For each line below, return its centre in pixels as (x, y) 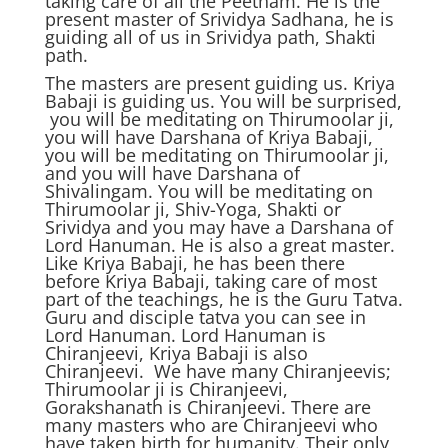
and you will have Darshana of (172, 173)
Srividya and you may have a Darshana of (218, 227)
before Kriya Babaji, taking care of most (210, 281)
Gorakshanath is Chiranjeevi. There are (207, 407)
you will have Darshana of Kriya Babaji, (208, 137)
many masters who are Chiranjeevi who (211, 425)
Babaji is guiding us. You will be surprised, (223, 101)
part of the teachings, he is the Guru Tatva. (223, 299)
